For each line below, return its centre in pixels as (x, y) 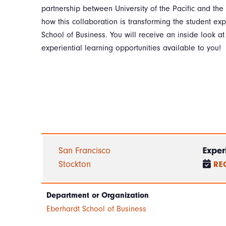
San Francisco (85, 151)
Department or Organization (98, 195)
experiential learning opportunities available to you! (131, 48)
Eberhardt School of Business (96, 209)
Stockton (75, 164)
